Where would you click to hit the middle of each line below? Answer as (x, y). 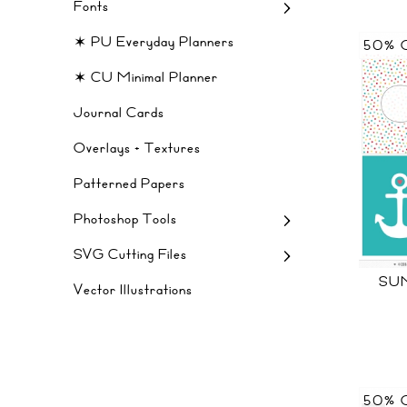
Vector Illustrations (133, 290)
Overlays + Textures (137, 148)
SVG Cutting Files (130, 254)
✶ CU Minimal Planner (146, 77)
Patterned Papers (129, 184)
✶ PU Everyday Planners (154, 42)
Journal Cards (119, 113)
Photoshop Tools (125, 219)
